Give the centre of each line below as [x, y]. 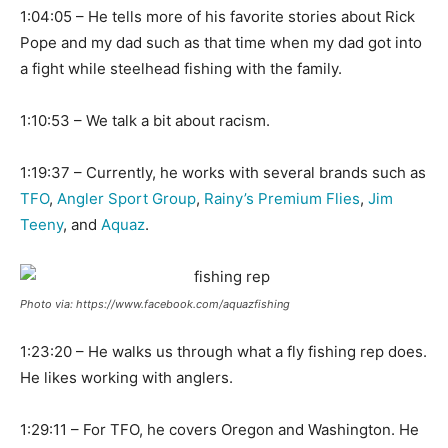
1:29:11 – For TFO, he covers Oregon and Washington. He [219, 430]
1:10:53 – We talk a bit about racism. [145, 121]
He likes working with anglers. [126, 378]
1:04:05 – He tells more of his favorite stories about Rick [217, 17]
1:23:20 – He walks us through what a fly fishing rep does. [223, 352]
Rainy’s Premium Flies [282, 199]
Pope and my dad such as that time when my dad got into [221, 43]
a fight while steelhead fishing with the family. [181, 69]
